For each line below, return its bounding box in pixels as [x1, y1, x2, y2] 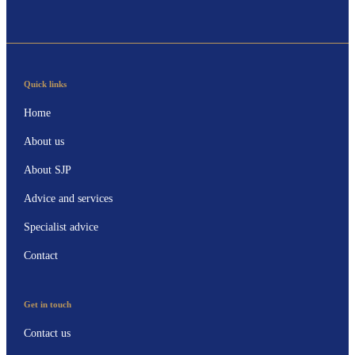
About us [23, 136, 64, 148]
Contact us [23, 327, 71, 340]
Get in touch [23, 300, 71, 310]
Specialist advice [23, 221, 98, 234]
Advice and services [23, 193, 113, 205]
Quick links [23, 79, 67, 90]
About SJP [23, 164, 71, 177]
